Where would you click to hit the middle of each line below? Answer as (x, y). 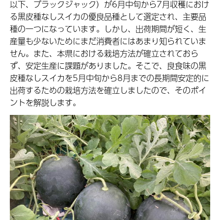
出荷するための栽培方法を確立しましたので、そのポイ (108, 90)
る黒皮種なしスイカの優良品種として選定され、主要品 (108, 17)
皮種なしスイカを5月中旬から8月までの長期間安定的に (110, 78)
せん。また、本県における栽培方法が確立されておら (104, 54)
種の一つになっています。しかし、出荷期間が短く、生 (108, 29)
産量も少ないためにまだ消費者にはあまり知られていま (108, 41)
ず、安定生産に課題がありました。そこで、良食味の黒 (108, 66)
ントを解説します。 (45, 103)
